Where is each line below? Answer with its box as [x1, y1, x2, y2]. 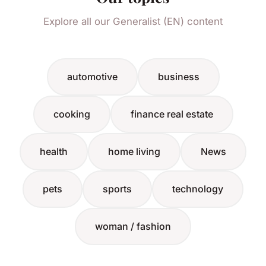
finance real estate [130, 108, 213, 121]
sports [103, 183, 132, 195]
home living [108, 145, 160, 158]
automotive [66, 71, 118, 83]
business [157, 71, 199, 83]
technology [172, 183, 223, 195]
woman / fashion [95, 220, 171, 233]
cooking [53, 108, 90, 121]
